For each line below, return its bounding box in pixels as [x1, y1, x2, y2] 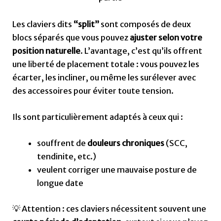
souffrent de [37, 138, 87, 148]
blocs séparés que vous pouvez [12, 32, 130, 42]
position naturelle [12, 45, 81, 56]
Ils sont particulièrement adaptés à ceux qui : [12, 111, 184, 122]
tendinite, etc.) [37, 151, 96, 162]
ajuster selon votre [130, 32, 203, 42]
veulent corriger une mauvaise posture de [37, 165, 197, 175]
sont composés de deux [99, 19, 191, 29]
